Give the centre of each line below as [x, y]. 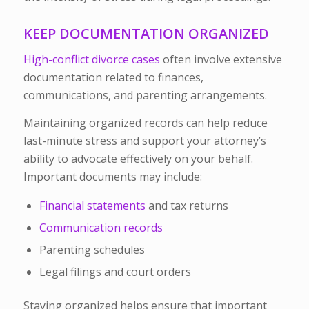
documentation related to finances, [113, 78]
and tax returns [187, 206]
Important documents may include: [112, 176]
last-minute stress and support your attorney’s [144, 140]
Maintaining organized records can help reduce [145, 122]
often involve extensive [221, 60]
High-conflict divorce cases [91, 60]
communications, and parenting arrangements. [145, 96]
